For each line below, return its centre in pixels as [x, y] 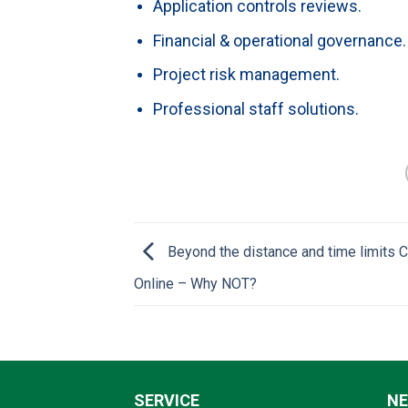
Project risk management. [246, 75]
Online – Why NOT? [195, 283]
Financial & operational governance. [279, 40]
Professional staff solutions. [255, 108]
